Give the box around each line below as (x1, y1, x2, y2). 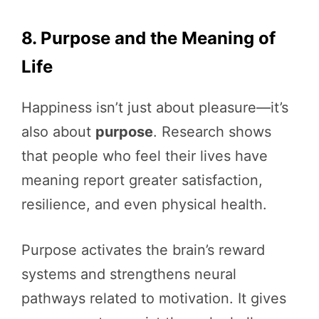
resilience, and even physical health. (21, 196, 267, 214)
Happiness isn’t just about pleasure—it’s (21, 99, 288, 117)
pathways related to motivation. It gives (21, 290, 286, 308)
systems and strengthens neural (21, 266, 236, 283)
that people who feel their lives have (21, 147, 268, 165)
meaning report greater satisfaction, (21, 172, 263, 189)
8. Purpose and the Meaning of (21, 28, 276, 49)
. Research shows (153, 123, 271, 141)
